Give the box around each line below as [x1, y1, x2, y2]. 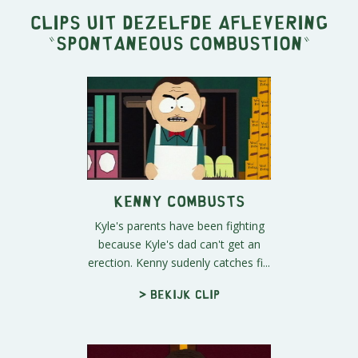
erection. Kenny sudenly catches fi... [88, 255, 270, 271]
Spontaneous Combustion [55, 37, 303, 46]
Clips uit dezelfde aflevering [30, 16, 328, 26]
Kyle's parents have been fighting [93, 218, 265, 234]
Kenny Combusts [113, 197, 245, 205]
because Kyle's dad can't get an [97, 237, 261, 253]
